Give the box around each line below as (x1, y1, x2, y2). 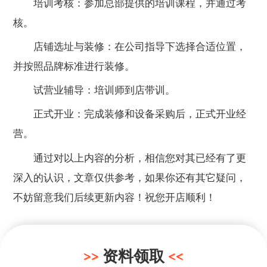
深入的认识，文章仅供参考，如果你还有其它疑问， (13, 172, 247, 184)
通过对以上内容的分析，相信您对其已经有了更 (13, 152, 247, 164)
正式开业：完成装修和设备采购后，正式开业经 (13, 108, 247, 120)
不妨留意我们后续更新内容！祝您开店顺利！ (13, 191, 216, 203)
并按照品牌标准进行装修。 (13, 61, 135, 73)
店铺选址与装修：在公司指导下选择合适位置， (13, 41, 247, 53)
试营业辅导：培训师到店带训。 (13, 85, 176, 97)
